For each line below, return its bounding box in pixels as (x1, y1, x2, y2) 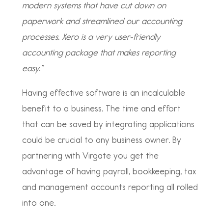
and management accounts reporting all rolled (22, 182, 198, 192)
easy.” (22, 63, 43, 74)
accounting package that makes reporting (22, 47, 176, 58)
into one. (22, 197, 58, 208)
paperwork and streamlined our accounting (22, 16, 182, 27)
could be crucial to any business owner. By (22, 135, 181, 145)
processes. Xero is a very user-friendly (22, 31, 161, 42)
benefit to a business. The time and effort (22, 103, 181, 114)
